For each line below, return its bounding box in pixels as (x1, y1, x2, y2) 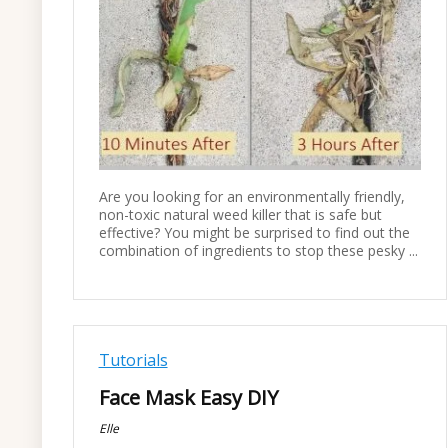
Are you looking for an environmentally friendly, (98, 187, 405, 207)
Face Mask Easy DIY (98, 384, 278, 412)
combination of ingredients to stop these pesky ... (98, 241, 418, 261)
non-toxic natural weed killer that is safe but (98, 205, 382, 225)
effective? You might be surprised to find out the (98, 223, 410, 243)
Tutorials (98, 348, 168, 371)
